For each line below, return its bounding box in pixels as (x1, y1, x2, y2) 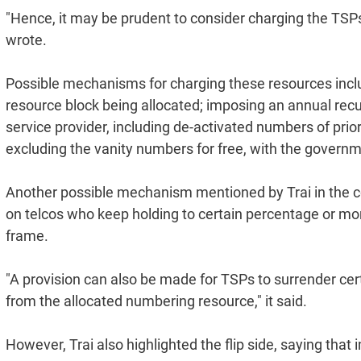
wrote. (6, 31, 47, 48)
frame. (6, 226, 48, 244)
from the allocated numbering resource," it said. (6, 292, 307, 309)
